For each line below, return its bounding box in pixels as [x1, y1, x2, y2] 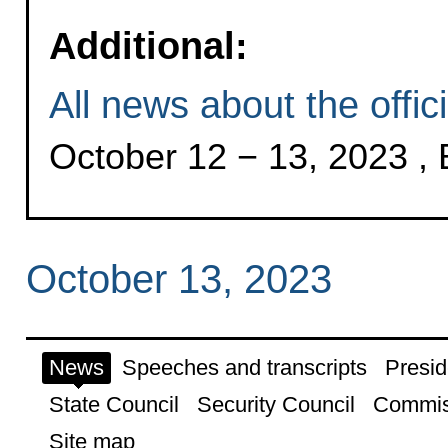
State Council [48, 392, 179, 418]
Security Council [196, 392, 355, 418]
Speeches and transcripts [121, 355, 367, 381]
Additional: [48, 24, 248, 68]
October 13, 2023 [25, 257, 332, 302]
